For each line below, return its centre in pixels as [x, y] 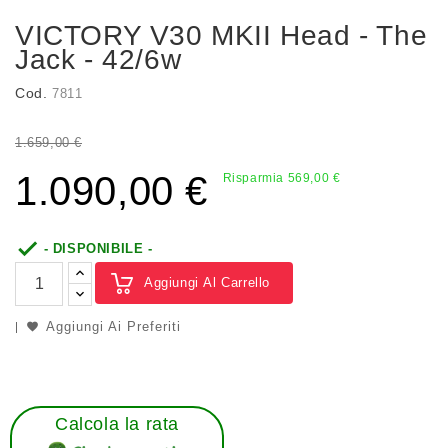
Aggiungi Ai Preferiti [113, 327]
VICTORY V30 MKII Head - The [221, 36]
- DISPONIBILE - [96, 249]
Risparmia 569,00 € [281, 178]
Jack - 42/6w [98, 60]
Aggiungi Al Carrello [207, 283]
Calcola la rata [117, 424]
